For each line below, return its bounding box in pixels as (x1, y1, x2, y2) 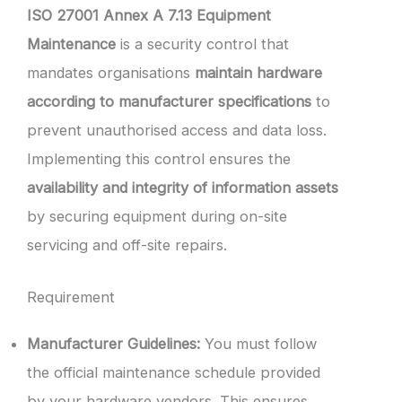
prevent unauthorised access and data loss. (27, 121, 327, 140)
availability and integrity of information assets (27, 179, 338, 197)
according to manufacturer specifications (27, 92, 311, 111)
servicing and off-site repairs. (27, 236, 227, 255)
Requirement (27, 288, 115, 307)
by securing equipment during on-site (27, 207, 287, 226)
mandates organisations (27, 64, 195, 83)
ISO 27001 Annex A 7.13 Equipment (27, 6, 271, 25)
